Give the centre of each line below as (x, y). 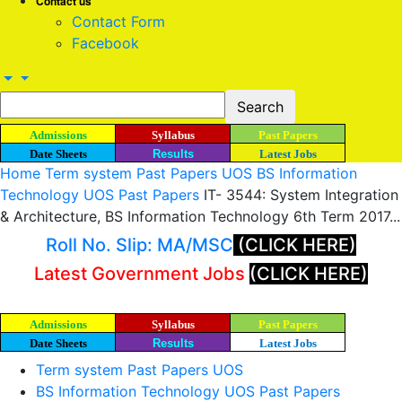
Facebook (105, 43)
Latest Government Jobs (142, 274)
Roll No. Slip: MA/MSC (140, 245)
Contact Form (118, 22)
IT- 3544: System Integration (301, 195)
